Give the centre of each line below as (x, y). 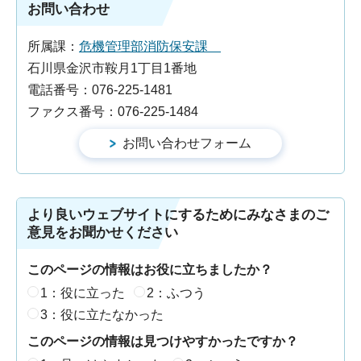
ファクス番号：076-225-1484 (113, 112)
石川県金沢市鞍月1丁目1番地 (112, 68)
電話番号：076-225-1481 (100, 90)
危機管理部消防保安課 (150, 47)
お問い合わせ (68, 10)
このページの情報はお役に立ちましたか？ (150, 270)
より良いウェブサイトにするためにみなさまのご (178, 215)
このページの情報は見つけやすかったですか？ (163, 342)
